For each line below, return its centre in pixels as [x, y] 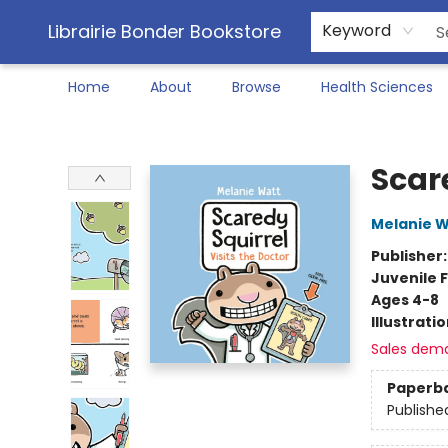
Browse [256, 87]
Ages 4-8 [404, 300]
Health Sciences [377, 87]
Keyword [356, 30]
